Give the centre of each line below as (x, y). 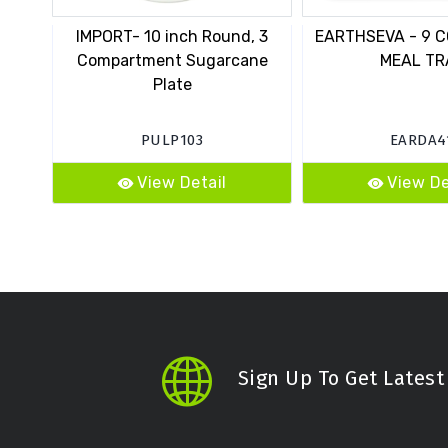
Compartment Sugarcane (172, 61)
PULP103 (172, 140)
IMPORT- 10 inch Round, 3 (172, 37)
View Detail (182, 183)
